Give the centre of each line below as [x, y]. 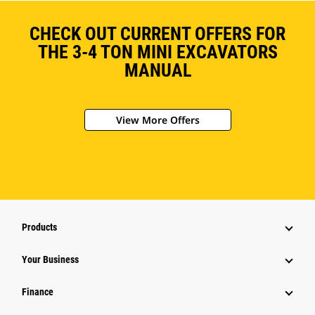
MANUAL [157, 71]
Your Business [50, 260]
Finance [38, 292]
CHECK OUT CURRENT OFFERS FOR [157, 34]
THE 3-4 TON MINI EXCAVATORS [157, 52]
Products [39, 227]
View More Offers [157, 120]
